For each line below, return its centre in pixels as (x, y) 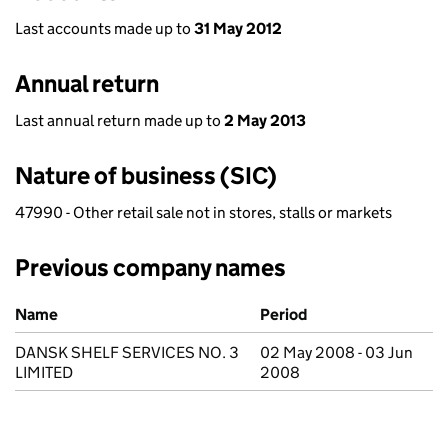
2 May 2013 (265, 120)
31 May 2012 (238, 28)
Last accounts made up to (104, 28)
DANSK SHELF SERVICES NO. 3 (127, 352)
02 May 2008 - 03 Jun (336, 352)
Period (283, 314)
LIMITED (44, 372)
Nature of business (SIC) (146, 175)
